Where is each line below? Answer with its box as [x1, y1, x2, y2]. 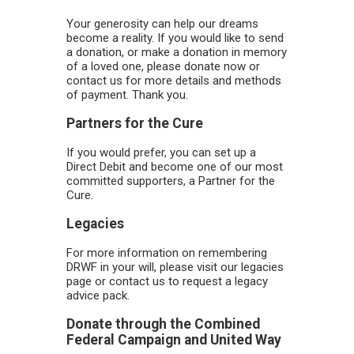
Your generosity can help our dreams [66, 16, 258, 31]
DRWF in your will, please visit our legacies [66, 259, 284, 274]
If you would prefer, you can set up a [66, 145, 256, 160]
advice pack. [66, 288, 130, 303]
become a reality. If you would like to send [66, 30, 284, 45]
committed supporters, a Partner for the [66, 173, 275, 188]
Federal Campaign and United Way [66, 332, 281, 348]
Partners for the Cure [66, 115, 203, 132]
